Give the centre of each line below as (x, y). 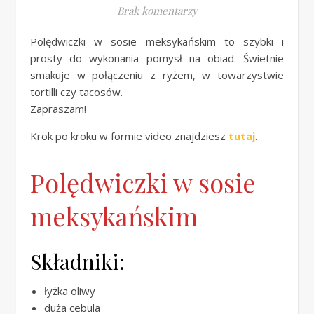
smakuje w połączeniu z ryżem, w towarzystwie (157, 75)
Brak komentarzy (157, 11)
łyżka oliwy (70, 291)
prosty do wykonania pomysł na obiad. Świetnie (157, 58)
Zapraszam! (58, 109)
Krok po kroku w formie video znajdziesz (129, 136)
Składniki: (77, 261)
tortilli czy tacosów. (76, 92)
